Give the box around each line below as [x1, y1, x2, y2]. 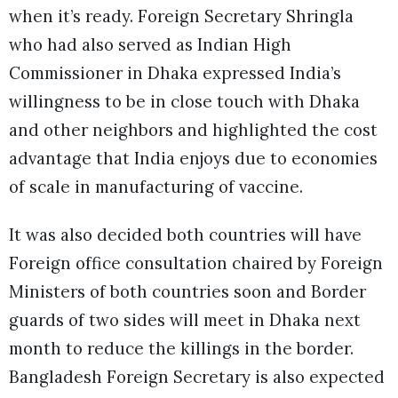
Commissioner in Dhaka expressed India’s [9, 61, 341, 84]
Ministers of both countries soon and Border [9, 280, 366, 302]
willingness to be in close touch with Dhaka [9, 90, 360, 112]
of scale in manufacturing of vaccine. [9, 175, 303, 197]
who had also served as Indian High [9, 33, 291, 55]
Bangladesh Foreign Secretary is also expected [9, 365, 385, 387]
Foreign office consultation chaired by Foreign [9, 251, 383, 274]
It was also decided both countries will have [9, 223, 362, 245]
